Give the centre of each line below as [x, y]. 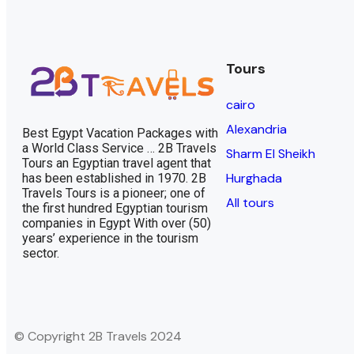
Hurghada [254, 178]
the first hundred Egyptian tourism [115, 208]
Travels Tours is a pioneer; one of [114, 193]
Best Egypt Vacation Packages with [120, 133]
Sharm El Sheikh [270, 153]
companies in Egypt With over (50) [117, 223]
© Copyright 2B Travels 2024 [98, 336]
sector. [41, 253]
